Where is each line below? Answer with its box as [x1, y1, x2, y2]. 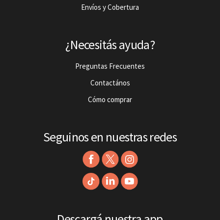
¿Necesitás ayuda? [65, 36, 155, 53]
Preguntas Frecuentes [75, 61, 145, 71]
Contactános [90, 78, 130, 88]
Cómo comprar [88, 95, 132, 105]
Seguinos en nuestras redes [43, 129, 177, 145]
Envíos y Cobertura [81, 2, 139, 12]
